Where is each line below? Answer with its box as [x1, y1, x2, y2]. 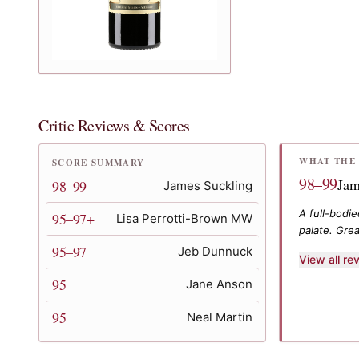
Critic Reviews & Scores [38, 115, 190, 136]
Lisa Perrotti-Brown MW [116, 211, 253, 226]
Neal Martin [187, 309, 253, 325]
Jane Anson [186, 276, 253, 292]
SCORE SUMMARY [52, 156, 145, 169]
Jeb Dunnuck [178, 244, 253, 259]
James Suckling [163, 178, 253, 193]
